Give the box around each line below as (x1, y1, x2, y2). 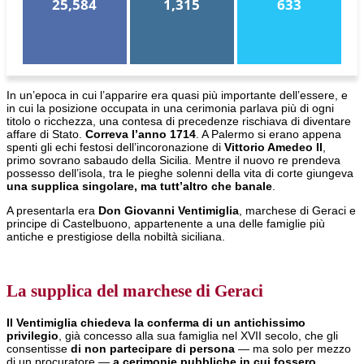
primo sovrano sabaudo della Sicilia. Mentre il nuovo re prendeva (6, 154, 340, 167)
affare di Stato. (6, 128, 85, 141)
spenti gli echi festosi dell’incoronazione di (6, 141, 224, 154)
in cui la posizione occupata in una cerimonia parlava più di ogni (6, 102, 334, 115)
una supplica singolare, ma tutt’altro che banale (6, 180, 272, 193)
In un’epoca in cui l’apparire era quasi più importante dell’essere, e (6, 89, 348, 102)
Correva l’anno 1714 (85, 128, 196, 141)
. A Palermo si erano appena (196, 128, 341, 141)
